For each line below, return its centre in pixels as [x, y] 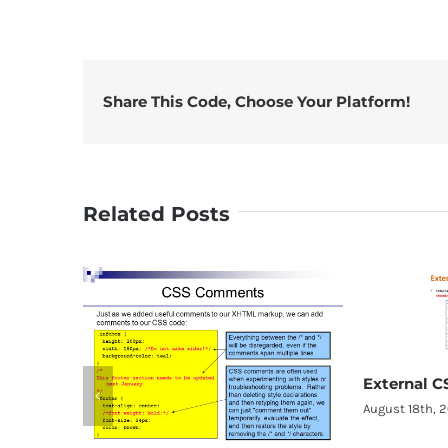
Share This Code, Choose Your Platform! [256, 102]
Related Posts [156, 214]
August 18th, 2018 [196, 408]
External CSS [194, 383]
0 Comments [307, 408]
